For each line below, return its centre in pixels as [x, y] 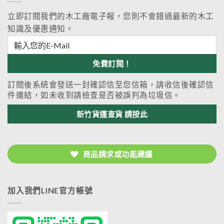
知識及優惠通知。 [40, 29]
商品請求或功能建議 [117, 154]
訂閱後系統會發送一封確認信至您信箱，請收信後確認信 [111, 85]
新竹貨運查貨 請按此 [112, 114]
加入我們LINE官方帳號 [50, 191]
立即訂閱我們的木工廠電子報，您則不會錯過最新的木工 [111, 16]
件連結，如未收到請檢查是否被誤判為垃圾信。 [94, 95]
